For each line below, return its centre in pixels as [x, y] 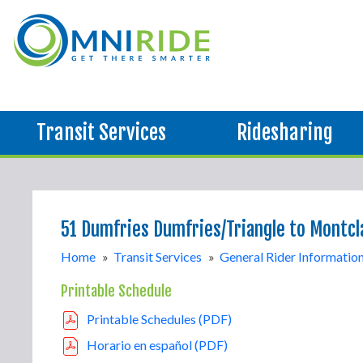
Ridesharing [285, 132]
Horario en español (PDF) [157, 345]
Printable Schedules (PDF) [159, 319]
